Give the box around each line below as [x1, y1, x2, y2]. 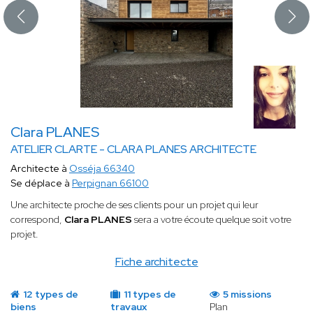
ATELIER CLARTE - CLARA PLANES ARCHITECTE [10, 142, 256, 157]
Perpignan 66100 [72, 177, 149, 190]
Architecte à [10, 162, 69, 175]
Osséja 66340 [69, 162, 135, 175]
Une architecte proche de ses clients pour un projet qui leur [10, 198, 259, 212]
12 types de [21, 288, 78, 301]
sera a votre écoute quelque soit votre [132, 213, 291, 226]
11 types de [121, 288, 176, 301]
